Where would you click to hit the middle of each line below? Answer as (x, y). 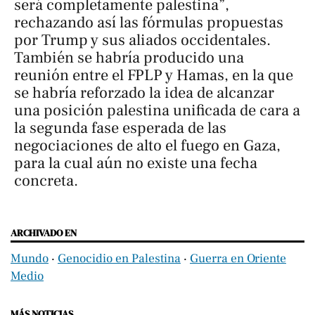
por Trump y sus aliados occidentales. (142, 40)
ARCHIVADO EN (44, 232)
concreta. (46, 180)
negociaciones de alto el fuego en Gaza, (147, 145)
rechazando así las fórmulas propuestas (149, 22)
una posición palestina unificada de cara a (157, 110)
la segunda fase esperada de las (120, 128)
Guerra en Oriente (238, 258)
